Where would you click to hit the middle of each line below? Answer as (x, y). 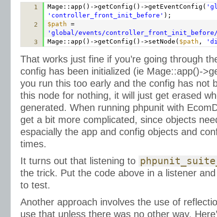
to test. (35, 185)
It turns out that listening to (79, 161)
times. (33, 144)
